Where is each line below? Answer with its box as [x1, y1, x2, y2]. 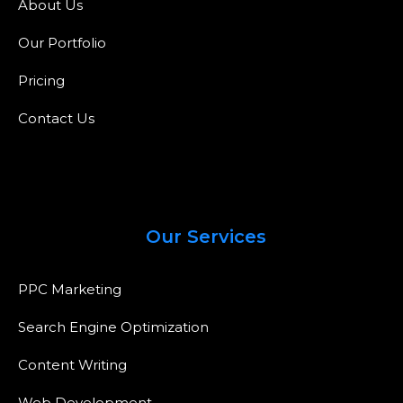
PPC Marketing [18, 280, 121, 298]
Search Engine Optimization [18, 318, 209, 336]
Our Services [146, 225, 266, 247]
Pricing [18, 71, 65, 89]
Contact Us [18, 109, 94, 127]
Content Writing [18, 355, 127, 373]
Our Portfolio [18, 33, 106, 51]
